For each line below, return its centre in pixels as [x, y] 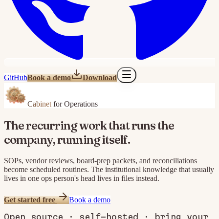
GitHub [16, 77]
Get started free [31, 199]
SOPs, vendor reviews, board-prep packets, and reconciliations [100, 160]
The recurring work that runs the [89, 125]
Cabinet [39, 104]
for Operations [75, 104]
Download [100, 77]
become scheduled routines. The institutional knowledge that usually [109, 169]
